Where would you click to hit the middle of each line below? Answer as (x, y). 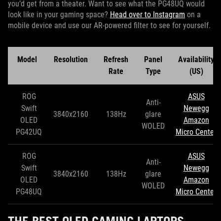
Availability (196, 60)
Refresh (116, 60)
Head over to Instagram (147, 15)
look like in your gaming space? (59, 15)
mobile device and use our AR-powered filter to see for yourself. (110, 26)
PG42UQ (29, 132)
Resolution (71, 60)
